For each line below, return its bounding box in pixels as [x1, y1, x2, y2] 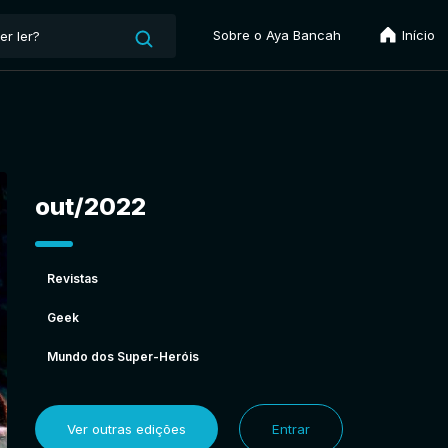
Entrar [271, 420, 310, 437]
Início [398, 27, 435, 43]
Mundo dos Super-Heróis [46, 348, 199, 364]
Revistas [46, 270, 98, 286]
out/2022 [34, 191, 146, 221]
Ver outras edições [66, 420, 186, 437]
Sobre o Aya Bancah [213, 27, 341, 43]
